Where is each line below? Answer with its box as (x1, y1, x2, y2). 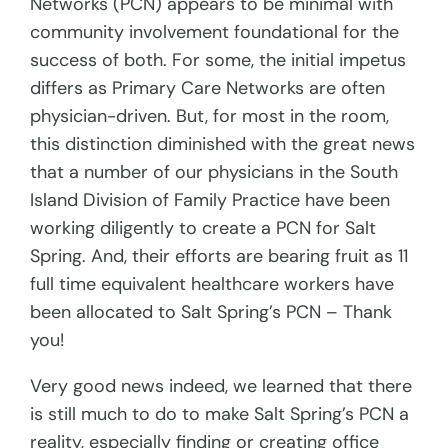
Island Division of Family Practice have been (30, 188, 391, 213)
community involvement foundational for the (30, 20, 400, 45)
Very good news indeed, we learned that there (30, 374, 413, 399)
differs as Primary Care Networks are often (30, 76, 386, 101)
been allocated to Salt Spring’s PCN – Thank (30, 300, 393, 325)
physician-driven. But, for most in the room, (30, 104, 390, 129)
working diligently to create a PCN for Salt (30, 216, 377, 241)
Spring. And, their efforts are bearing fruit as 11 (30, 244, 409, 269)
